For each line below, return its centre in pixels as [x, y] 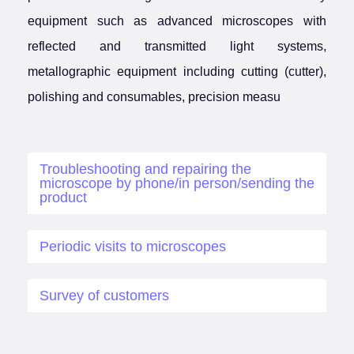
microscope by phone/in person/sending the [177, 184]
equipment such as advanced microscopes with [177, 21]
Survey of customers [104, 296]
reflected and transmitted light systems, [177, 46]
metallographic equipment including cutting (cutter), [177, 72]
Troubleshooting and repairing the [145, 169]
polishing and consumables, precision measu [154, 97]
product [63, 198]
